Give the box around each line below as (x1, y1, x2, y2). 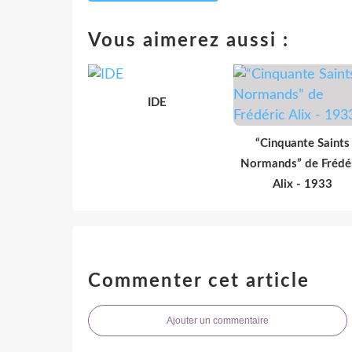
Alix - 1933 (272, 178, 332, 190)
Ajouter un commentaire (167, 314, 269, 326)
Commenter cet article (88, 271, 310, 291)
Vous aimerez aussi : (88, 31, 289, 50)
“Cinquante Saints (255, 137, 350, 149)
